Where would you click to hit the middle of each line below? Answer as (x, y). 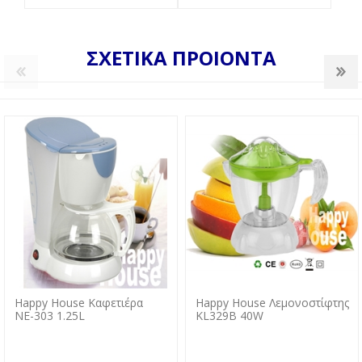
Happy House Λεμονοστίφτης (272, 303)
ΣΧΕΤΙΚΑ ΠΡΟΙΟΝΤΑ (181, 58)
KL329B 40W (229, 316)
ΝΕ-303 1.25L (49, 316)
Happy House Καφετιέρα (78, 303)
